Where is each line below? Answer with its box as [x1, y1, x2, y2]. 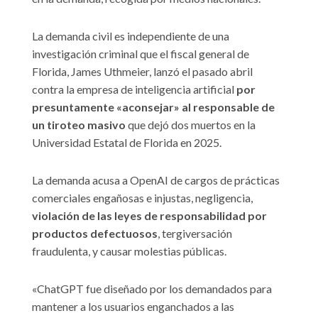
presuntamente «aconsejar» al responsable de [32, 100, 275, 114]
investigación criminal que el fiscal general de [32, 47, 249, 61]
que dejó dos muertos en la [126, 118, 256, 132]
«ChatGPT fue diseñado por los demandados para [32, 282, 272, 296]
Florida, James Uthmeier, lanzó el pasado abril [32, 65, 253, 79]
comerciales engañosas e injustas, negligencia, [32, 191, 253, 205]
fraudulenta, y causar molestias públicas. [32, 244, 226, 258]
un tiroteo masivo [32, 118, 126, 132]
